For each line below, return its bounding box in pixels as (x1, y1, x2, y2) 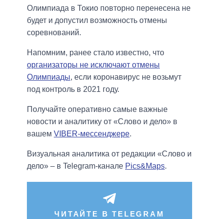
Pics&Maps (125, 162, 165, 171)
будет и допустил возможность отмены (27, 16, 167, 25)
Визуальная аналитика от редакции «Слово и (27, 150, 192, 158)
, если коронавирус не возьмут (70, 73, 181, 82)
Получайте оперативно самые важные (27, 105, 168, 114)
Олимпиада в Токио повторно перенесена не (27, 4, 191, 13)
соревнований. (27, 28, 81, 37)
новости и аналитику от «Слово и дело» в (27, 117, 177, 126)
